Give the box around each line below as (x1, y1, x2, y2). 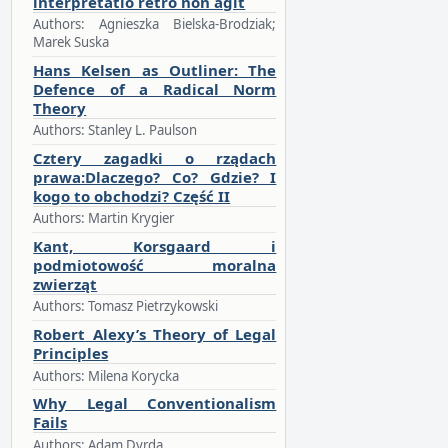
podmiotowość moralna (33, 255, 277, 276)
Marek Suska (33, 32, 110, 51)
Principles (33, 343, 109, 364)
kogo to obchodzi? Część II (33, 185, 231, 206)
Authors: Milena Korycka (33, 366, 180, 385)
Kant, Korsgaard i (33, 236, 277, 257)
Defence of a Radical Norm (33, 78, 277, 99)
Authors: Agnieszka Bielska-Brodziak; (33, 14, 277, 33)
